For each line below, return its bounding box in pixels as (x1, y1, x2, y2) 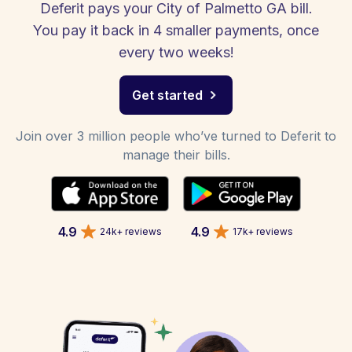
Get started (132, 87, 203, 103)
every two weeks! (118, 44, 234, 60)
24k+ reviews (100, 225, 162, 237)
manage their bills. (122, 147, 230, 163)
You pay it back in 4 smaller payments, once (33, 22, 319, 38)
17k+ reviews (233, 225, 293, 237)
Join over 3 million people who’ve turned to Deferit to (16, 128, 336, 144)
